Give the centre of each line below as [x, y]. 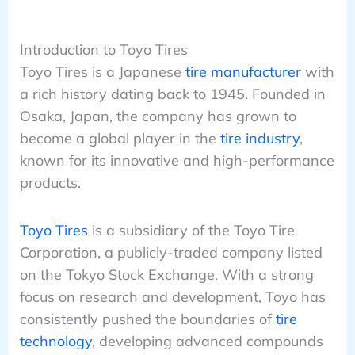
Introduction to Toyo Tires [103, 49]
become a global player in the [120, 138]
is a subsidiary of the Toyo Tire [191, 231]
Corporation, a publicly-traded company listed [171, 253]
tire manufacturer [243, 71]
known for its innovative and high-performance [177, 160]
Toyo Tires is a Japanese [102, 71]
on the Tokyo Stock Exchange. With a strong [166, 275]
